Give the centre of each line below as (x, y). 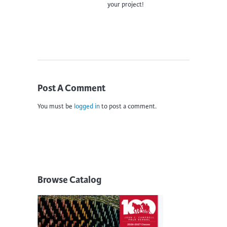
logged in (87, 106)
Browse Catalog (69, 180)
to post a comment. (128, 106)
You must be (56, 106)
